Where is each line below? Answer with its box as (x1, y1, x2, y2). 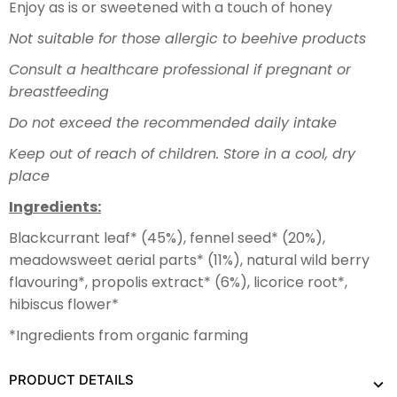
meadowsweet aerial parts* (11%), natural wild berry (9, 249, 370, 270)
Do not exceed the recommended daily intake (9, 112, 337, 133)
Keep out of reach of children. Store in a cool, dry (9, 143, 355, 164)
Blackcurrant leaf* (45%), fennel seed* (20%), (9, 227, 325, 248)
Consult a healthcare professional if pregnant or (9, 58, 351, 80)
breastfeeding (9, 81, 109, 102)
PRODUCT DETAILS (9, 370, 134, 388)
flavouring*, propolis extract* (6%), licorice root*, (9, 271, 347, 292)
